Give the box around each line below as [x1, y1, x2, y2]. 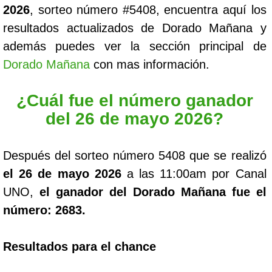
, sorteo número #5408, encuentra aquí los [30, 3, 267, 16]
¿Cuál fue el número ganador [16, 91, 253, 110]
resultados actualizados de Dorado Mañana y [3, 21, 267, 35]
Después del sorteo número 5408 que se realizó [3, 149, 267, 162]
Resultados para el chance [3, 240, 156, 253]
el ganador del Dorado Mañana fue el [39, 185, 267, 199]
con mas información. [90, 58, 209, 71]
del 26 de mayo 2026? [46, 109, 224, 128]
